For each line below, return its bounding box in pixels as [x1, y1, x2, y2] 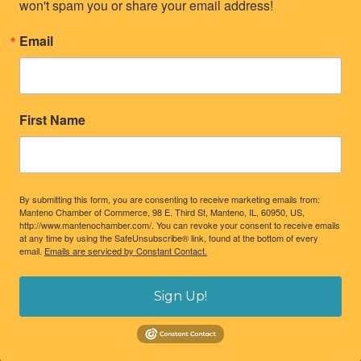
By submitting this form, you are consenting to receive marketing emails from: [19, 193, 320, 206]
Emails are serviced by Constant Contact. [44, 244, 207, 258]
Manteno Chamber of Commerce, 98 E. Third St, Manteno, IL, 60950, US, [19, 205, 305, 219]
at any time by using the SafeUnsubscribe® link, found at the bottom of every [19, 231, 318, 245]
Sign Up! [154, 288, 207, 305]
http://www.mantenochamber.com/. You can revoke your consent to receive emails [19, 218, 340, 232]
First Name [19, 110, 85, 130]
